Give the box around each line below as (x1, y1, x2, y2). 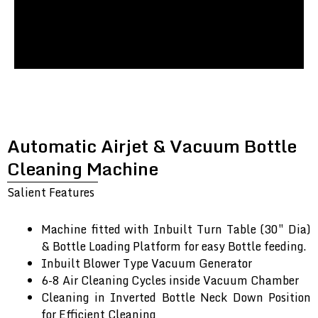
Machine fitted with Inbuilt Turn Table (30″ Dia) (41, 220, 311, 239)
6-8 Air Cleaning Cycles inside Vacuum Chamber (41, 271, 299, 290)
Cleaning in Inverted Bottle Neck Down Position (41, 288, 311, 307)
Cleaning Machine (7, 154, 158, 184)
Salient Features (7, 183, 94, 202)
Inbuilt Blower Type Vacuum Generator (41, 254, 252, 273)
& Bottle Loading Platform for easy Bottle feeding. (41, 237, 307, 256)
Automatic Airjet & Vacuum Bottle (7, 131, 297, 161)
